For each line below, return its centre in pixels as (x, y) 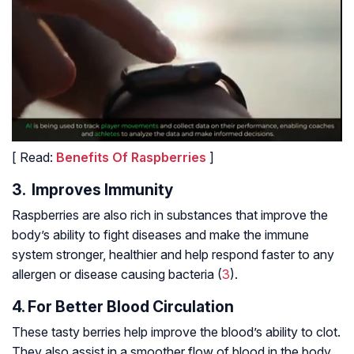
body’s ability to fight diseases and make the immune (160, 235)
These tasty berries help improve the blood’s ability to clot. (176, 332)
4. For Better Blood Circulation (123, 307)
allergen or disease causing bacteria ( (117, 275)
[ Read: (34, 158)
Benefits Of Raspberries (131, 158)
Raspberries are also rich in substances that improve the (170, 215)
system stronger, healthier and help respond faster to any (173, 255)
